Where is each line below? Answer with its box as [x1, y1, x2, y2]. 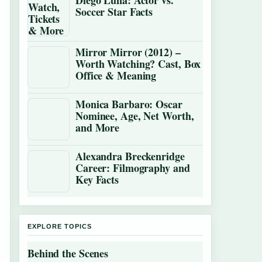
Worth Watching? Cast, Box [75, 56, 201, 71]
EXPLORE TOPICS [27, 223, 92, 230]
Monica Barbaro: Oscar [75, 96, 182, 112]
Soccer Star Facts [75, 4, 153, 19]
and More [75, 120, 120, 135]
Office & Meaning [75, 68, 157, 83]
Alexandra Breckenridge [75, 149, 185, 164]
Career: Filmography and [75, 160, 190, 175]
